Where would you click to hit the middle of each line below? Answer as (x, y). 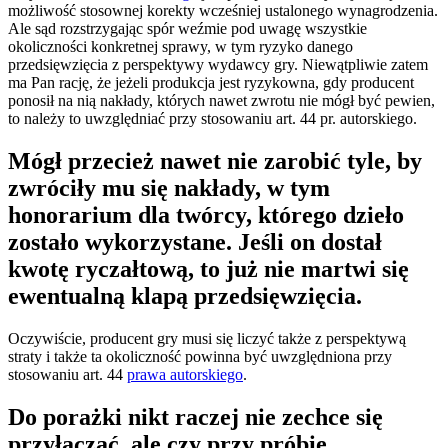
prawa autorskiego (185, 374)
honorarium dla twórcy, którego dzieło (206, 214)
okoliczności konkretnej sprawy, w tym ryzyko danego (180, 46)
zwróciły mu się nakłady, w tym (169, 187)
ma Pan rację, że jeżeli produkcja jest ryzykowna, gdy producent (211, 82)
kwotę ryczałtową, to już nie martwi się (208, 268)
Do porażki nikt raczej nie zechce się (195, 416)
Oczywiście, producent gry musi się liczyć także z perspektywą (207, 338)
